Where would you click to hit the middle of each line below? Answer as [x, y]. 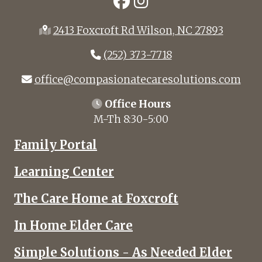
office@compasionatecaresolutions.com [137, 80]
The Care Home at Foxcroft [96, 199]
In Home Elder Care [73, 225]
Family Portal [56, 145]
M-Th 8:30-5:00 [131, 119]
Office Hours [137, 104]
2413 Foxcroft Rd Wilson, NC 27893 [138, 30]
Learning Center [64, 172]
